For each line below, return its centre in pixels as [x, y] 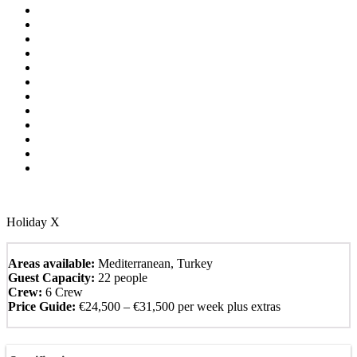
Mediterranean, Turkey [154, 263]
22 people [121, 277]
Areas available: [51, 263]
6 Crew [63, 292]
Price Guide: [42, 306]
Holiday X [33, 222]
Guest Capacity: [51, 277]
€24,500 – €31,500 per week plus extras [178, 306]
